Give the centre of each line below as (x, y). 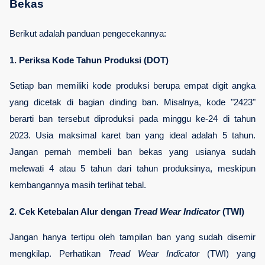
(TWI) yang (227, 253)
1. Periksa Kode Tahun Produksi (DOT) (89, 60)
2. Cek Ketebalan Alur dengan (72, 211)
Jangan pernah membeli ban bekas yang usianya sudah (132, 152)
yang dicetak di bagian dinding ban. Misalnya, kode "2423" (132, 102)
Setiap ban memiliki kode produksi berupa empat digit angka (132, 85)
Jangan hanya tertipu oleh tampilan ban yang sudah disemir (132, 237)
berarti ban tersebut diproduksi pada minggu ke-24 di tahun (132, 119)
